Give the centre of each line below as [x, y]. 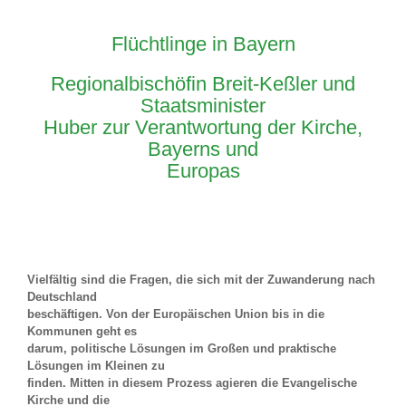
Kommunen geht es [82, 332]
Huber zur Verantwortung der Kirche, [203, 128]
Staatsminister [203, 106]
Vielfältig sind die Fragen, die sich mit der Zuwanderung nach [201, 280]
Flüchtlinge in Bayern [203, 44]
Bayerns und [203, 150]
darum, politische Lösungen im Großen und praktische [182, 349]
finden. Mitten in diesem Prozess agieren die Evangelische [192, 383]
